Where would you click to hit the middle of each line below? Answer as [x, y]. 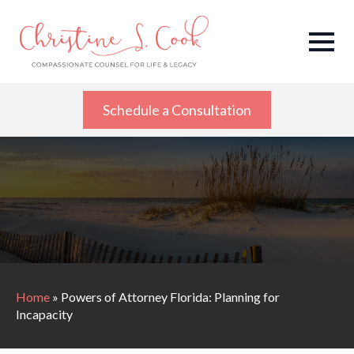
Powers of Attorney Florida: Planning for [170, 297]
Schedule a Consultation [177, 110]
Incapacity [44, 314]
